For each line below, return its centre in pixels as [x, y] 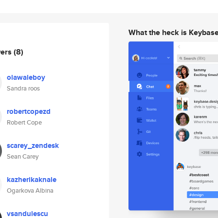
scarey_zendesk [33, 145]
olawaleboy [26, 77]
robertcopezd [29, 111]
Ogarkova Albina [30, 191]
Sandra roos [23, 88]
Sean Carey [23, 156]
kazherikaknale [32, 180]
